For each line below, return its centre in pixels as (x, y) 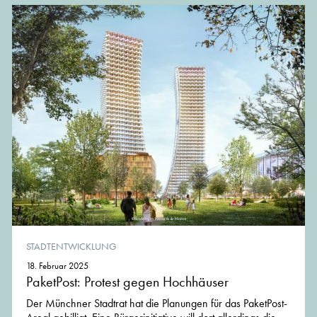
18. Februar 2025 (57, 266)
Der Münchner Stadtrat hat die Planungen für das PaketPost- (157, 304)
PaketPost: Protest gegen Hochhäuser (127, 282)
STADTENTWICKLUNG (71, 247)
